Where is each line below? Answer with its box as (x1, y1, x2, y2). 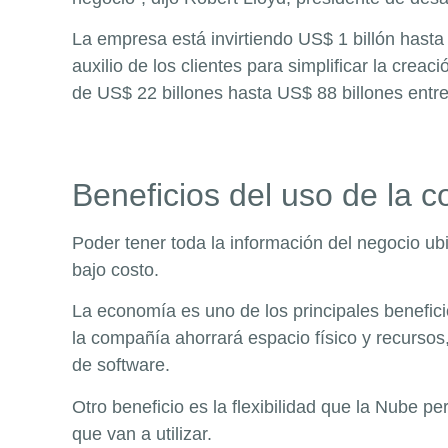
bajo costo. (72, 259, 159, 280)
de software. (72, 355, 170, 376)
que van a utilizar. (72, 423, 212, 444)
